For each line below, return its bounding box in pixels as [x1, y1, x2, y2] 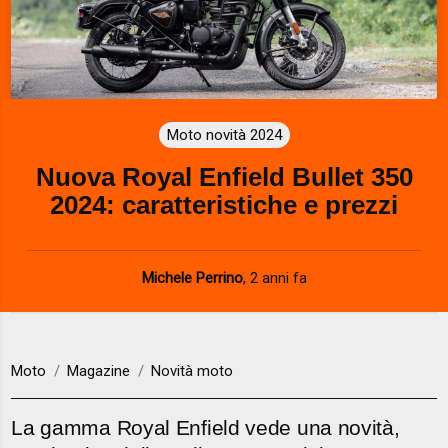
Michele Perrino [141, 268, 243, 287]
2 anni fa [249, 268, 307, 287]
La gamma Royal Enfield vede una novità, [11, 416, 400, 440]
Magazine [67, 362, 131, 381]
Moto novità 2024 [166, 125, 282, 144]
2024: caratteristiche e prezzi [50, 190, 398, 219]
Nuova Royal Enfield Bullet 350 [35, 162, 413, 191]
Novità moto [151, 362, 234, 381]
